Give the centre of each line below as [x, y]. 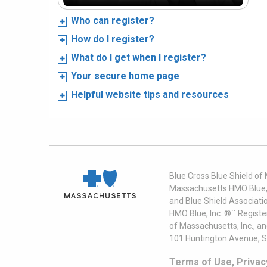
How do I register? [113, 39]
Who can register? [113, 21]
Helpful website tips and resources [150, 94]
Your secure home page [125, 76]
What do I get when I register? [139, 58]
